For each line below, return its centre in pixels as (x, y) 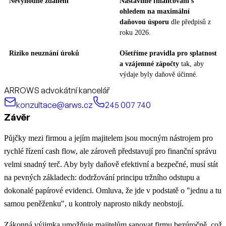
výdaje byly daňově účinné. (159, 75)
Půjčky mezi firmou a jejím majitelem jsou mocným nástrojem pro (108, 138)
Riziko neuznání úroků (44, 53)
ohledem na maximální (155, 12)
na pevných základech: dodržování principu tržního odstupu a (102, 178)
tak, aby (192, 64)
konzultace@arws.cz (54, 105)
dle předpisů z (191, 22)
